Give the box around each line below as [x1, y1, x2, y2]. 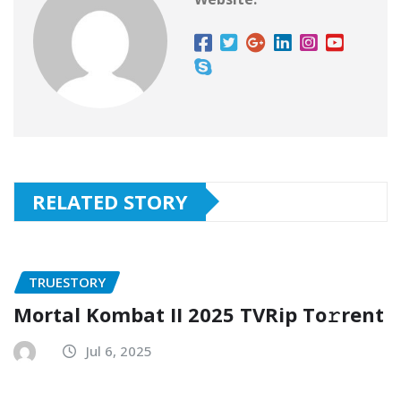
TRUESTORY [29, 272, 106, 291]
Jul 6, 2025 [86, 342, 152, 361]
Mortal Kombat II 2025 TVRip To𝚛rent [13, 301, 384, 328]
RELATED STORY [32, 187, 188, 215]
